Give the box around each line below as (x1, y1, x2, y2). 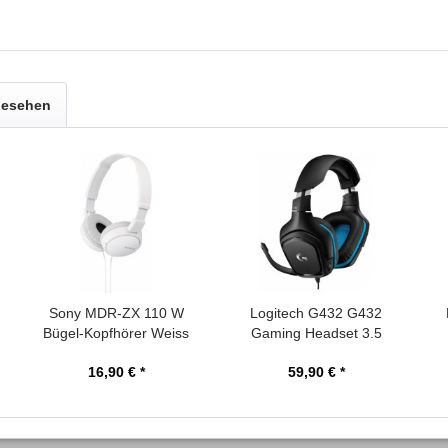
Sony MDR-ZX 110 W (48, 305, 184, 321)
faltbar (96, 345, 136, 361)
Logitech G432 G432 (250, 305, 382, 321)
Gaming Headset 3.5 (250, 325, 382, 341)
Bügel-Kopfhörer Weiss (43, 325, 189, 341)
